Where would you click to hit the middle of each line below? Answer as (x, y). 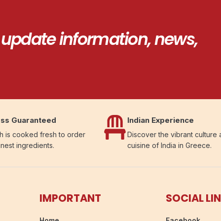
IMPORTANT (70, 198)
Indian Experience (161, 120)
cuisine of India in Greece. (169, 145)
